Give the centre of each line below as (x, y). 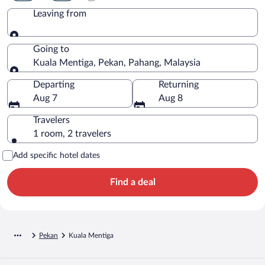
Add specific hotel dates (56, 155)
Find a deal (132, 182)
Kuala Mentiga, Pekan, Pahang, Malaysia (117, 62)
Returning (179, 84)
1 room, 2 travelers (72, 133)
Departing (54, 84)
